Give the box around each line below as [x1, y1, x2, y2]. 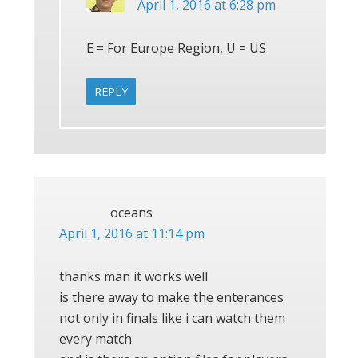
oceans [110, 203, 153, 221]
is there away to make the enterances [59, 288, 284, 306]
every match [59, 329, 132, 348]
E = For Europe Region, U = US [86, 38, 266, 57]
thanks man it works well [59, 267, 208, 285]
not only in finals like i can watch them [59, 308, 285, 327]
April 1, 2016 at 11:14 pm [59, 224, 205, 242]
